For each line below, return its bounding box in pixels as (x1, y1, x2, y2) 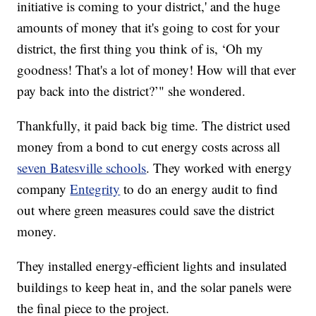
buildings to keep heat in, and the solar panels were (17, 277, 292, 296)
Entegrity (70, 179, 121, 197)
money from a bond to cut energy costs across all (17, 137, 281, 155)
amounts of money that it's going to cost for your (17, 18, 280, 36)
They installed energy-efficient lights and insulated (17, 256, 288, 274)
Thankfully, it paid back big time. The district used (17, 116, 291, 134)
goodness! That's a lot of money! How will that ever (17, 60, 296, 78)
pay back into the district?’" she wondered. (17, 81, 246, 99)
